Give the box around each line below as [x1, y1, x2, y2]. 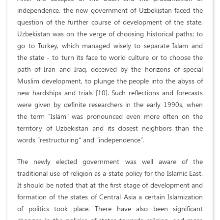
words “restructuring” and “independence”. [17, 135, 144, 145]
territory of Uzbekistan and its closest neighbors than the [17, 123, 203, 133]
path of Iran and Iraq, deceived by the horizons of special [17, 64, 203, 74]
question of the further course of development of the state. [17, 17, 203, 27]
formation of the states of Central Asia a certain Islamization [17, 192, 203, 202]
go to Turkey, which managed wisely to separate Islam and [17, 41, 203, 51]
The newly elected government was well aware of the [17, 157, 203, 166]
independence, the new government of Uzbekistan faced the [17, 5, 203, 15]
